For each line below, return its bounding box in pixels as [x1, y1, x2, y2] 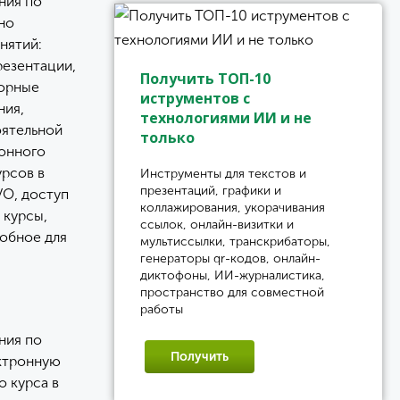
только [140, 128, 195, 147]
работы [140, 302, 183, 317]
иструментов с [140, 88, 250, 108]
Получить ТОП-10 [140, 69, 271, 88]
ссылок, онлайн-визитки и [140, 217, 294, 232]
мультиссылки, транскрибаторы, [140, 234, 330, 249]
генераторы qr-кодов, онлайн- [140, 251, 321, 266]
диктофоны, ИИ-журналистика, [140, 268, 325, 283]
